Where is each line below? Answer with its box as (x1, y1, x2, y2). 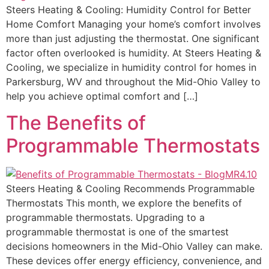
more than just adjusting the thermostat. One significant (6, 32, 259, 44)
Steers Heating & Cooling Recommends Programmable (6, 183, 255, 195)
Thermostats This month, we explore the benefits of (6, 197, 242, 210)
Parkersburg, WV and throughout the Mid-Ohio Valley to (6, 75, 261, 88)
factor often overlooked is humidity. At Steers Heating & (6, 46, 261, 59)
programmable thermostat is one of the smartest (6, 226, 229, 238)
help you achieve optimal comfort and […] (6, 89, 198, 102)
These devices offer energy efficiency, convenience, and (6, 255, 262, 267)
